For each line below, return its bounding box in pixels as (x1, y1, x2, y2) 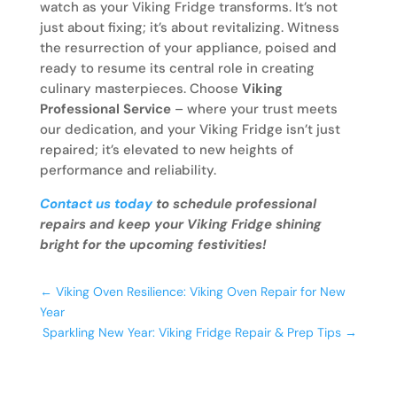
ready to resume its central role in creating (39, 59, 315, 78)
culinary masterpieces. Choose (39, 80, 242, 98)
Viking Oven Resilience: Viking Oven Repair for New (55, 284, 346, 300)
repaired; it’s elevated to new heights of (39, 141, 293, 160)
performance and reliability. (39, 161, 216, 180)
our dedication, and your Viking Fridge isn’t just (39, 121, 340, 139)
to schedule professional (152, 195, 316, 214)
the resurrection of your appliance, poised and (39, 39, 337, 58)
